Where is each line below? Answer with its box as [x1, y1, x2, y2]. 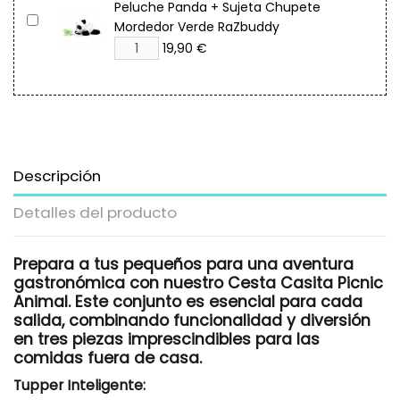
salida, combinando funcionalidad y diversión [13, 310, 371, 331]
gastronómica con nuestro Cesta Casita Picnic [13, 272, 383, 294]
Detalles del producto [13, 201, 177, 223]
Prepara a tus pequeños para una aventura [13, 254, 354, 275]
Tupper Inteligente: [13, 375, 146, 396]
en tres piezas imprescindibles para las [13, 329, 320, 350]
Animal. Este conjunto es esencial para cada [13, 291, 362, 312]
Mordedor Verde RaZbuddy [114, 18, 279, 37]
